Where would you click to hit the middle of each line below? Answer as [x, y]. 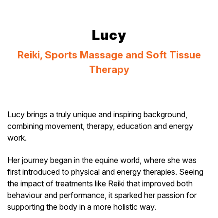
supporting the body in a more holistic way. [82, 207]
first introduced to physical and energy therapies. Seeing [105, 172]
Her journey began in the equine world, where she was [102, 160]
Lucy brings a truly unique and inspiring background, [97, 114]
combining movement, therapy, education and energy [100, 126]
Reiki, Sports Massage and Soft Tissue [109, 55]
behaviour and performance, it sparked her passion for [102, 195]
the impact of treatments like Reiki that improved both [100, 184]
